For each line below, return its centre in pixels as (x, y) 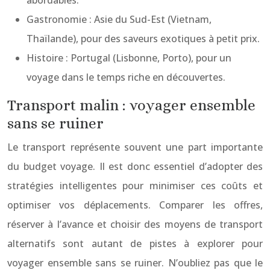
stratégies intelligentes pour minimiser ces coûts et (135, 186)
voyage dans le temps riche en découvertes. (126, 77)
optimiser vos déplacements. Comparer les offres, (135, 205)
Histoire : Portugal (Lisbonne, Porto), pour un (129, 58)
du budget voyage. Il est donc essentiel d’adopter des (135, 166)
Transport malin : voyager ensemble (131, 105)
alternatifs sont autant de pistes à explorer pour (135, 243)
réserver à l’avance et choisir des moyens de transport (135, 224)
